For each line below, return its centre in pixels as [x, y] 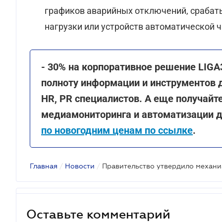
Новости [80, 166]
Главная [44, 166]
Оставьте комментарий [98, 214]
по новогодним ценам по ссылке [117, 130]
